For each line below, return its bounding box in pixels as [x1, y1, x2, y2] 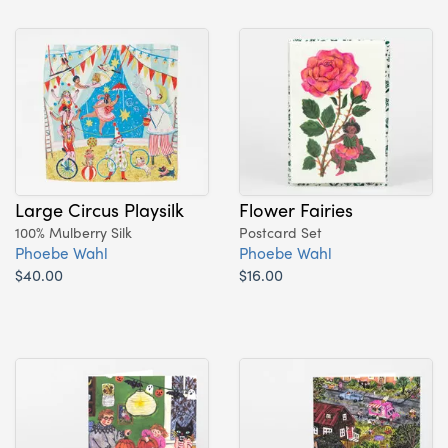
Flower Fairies [239, 195, 353, 222]
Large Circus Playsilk [15, 195, 184, 222]
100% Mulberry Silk [15, 221, 132, 242]
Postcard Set [239, 221, 322, 242]
